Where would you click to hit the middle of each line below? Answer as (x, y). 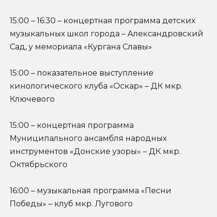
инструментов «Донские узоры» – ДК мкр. (95, 152)
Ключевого (32, 99)
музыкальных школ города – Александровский (107, 33)
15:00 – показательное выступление (82, 73)
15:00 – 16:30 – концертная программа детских (102, 20)
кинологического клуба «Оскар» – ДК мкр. (96, 86)
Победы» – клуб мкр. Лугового (71, 204)
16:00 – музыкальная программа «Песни (91, 191)
